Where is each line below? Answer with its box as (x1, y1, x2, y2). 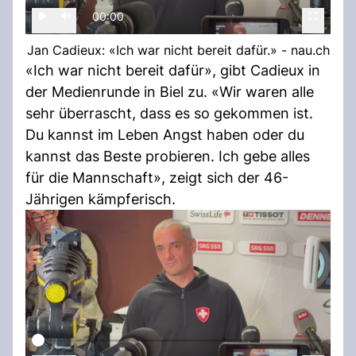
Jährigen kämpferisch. (25, 190, 176, 207)
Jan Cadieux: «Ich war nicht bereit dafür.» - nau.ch (26, 41, 330, 58)
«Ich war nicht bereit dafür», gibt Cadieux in (25, 61, 320, 79)
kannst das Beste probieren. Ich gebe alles (25, 147, 310, 164)
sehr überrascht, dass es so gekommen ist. (25, 104, 313, 122)
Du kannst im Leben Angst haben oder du (25, 126, 304, 143)
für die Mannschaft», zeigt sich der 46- (25, 168, 288, 186)
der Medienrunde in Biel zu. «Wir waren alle (25, 83, 314, 100)
